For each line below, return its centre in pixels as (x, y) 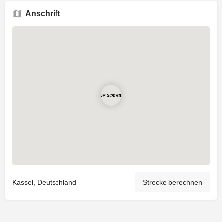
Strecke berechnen (172, 182)
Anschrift (43, 13)
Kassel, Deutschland (44, 182)
